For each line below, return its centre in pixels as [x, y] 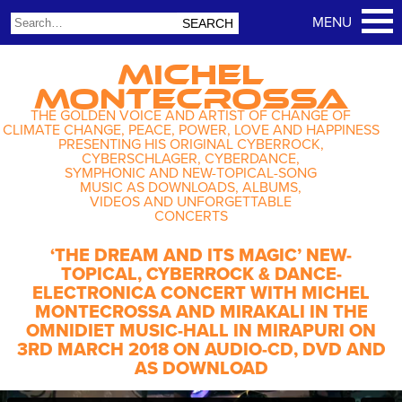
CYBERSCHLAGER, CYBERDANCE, [191, 159]
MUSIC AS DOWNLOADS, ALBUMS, [191, 188]
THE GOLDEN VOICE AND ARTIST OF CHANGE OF [191, 116]
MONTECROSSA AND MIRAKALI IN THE [201, 313]
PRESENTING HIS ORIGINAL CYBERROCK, [191, 144]
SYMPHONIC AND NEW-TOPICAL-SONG [191, 173]
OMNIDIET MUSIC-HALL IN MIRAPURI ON [201, 332]
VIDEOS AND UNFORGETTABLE [191, 202]
